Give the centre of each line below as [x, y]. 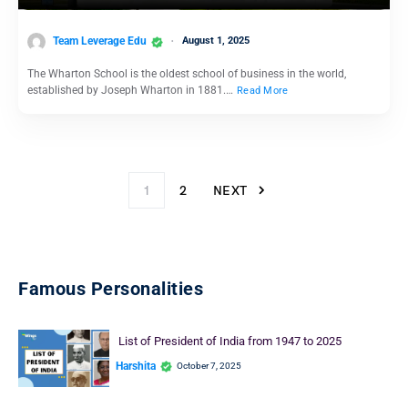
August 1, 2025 [216, 41]
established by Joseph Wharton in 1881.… [132, 91]
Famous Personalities [111, 289]
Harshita [136, 366]
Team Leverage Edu [100, 41]
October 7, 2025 [209, 366]
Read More [263, 91]
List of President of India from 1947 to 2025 [229, 342]
